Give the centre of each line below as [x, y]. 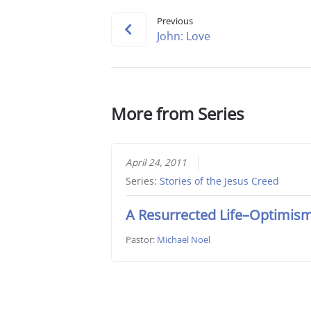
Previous [175, 20]
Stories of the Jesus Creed [220, 182]
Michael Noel [184, 240]
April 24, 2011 [157, 163]
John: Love [183, 36]
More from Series [177, 113]
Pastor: [142, 240]
